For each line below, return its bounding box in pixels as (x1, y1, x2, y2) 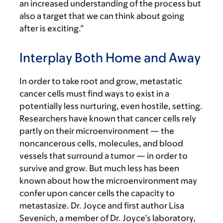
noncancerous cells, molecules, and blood (19, 138, 183, 149)
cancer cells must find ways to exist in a (19, 89, 169, 99)
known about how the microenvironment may (19, 176, 197, 186)
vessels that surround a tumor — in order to (19, 151, 188, 161)
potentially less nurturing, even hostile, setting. (19, 101, 203, 111)
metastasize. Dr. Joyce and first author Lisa (19, 201, 184, 211)
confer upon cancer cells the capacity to (19, 188, 175, 199)
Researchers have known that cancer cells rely (19, 113, 196, 124)
